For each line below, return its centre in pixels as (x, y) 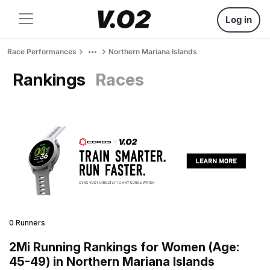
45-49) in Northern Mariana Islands (112, 261)
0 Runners (27, 222)
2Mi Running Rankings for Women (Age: (124, 247)
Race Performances (42, 52)
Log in (239, 20)
